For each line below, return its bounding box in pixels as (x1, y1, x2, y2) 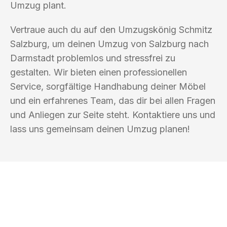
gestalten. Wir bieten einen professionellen (10, 66, 187, 78)
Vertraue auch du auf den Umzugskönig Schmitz (10, 24, 212, 35)
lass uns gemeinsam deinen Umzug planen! (10, 123, 190, 134)
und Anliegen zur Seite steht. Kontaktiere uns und (10, 109, 215, 120)
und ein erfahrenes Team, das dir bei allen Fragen (10, 95, 215, 106)
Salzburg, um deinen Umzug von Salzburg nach (10, 38, 209, 49)
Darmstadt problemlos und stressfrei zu (10, 52, 175, 63)
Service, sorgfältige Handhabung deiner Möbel (10, 81, 206, 92)
